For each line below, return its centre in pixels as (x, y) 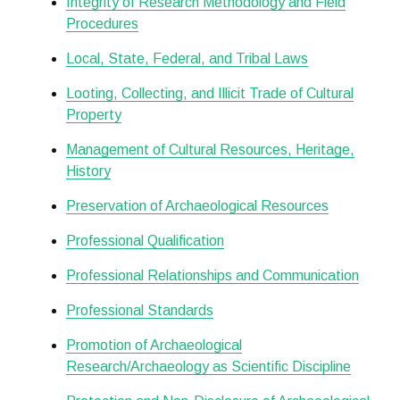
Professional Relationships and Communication (212, 275)
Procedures (102, 23)
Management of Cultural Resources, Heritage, (210, 149)
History (88, 171)
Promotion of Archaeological (154, 345)
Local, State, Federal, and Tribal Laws (187, 58)
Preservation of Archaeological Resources (197, 205)
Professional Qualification (145, 240)
